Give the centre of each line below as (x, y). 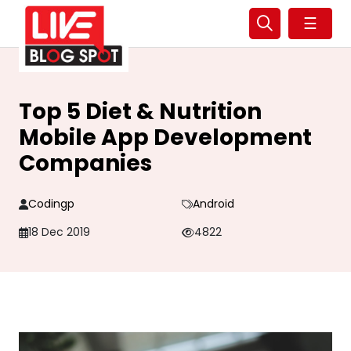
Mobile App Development (165, 138)
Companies (85, 163)
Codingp (51, 204)
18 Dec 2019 (59, 232)
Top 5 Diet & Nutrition (140, 112)
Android (213, 204)
